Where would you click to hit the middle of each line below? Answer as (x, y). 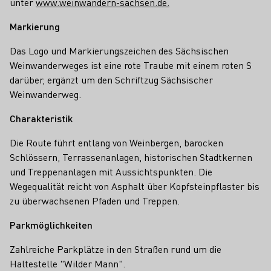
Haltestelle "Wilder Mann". (67, 263)
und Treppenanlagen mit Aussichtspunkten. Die (111, 171)
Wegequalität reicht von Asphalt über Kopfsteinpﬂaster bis (135, 186)
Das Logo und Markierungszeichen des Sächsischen (119, 51)
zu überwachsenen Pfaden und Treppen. (95, 201)
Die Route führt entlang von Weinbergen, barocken (116, 142)
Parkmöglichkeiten (51, 225)
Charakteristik (41, 118)
